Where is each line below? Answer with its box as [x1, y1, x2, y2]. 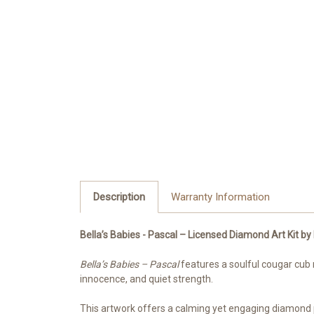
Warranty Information [170, 190, 270, 203]
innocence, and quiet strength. [80, 273, 213, 285]
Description [93, 190, 145, 203]
